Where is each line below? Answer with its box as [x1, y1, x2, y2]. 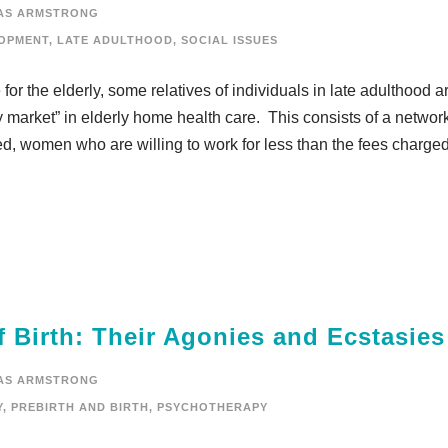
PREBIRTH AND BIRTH [11, 401, 149, 413]
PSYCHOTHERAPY [157, 401, 268, 413]
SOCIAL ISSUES [181, 34, 278, 46]
